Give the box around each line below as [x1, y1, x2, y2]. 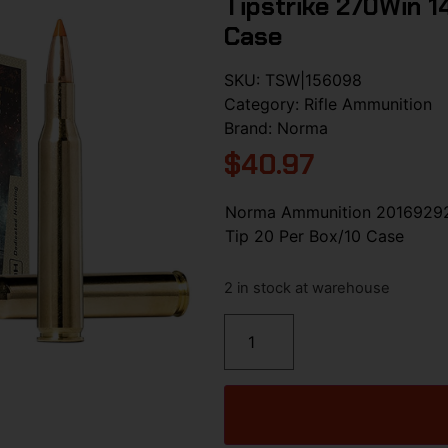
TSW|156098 [265, 69, 362, 90]
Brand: [224, 117, 277, 138]
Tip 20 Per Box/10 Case [225, 225, 404, 246]
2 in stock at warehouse [224, 279, 390, 298]
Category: [224, 93, 304, 114]
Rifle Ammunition [304, 93, 432, 114]
